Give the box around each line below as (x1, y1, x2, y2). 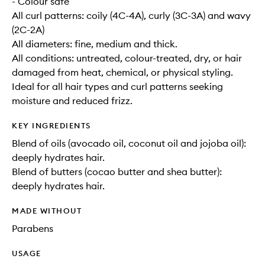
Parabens (12, 222, 53, 235)
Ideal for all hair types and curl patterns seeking (12, 80, 223, 93)
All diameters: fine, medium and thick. (12, 38, 177, 50)
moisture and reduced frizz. (12, 95, 132, 107)
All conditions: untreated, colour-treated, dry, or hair (12, 52, 242, 64)
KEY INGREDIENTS (12, 121, 91, 131)
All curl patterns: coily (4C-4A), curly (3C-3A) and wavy (12, 9, 251, 22)
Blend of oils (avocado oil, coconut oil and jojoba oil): (12, 137, 246, 150)
